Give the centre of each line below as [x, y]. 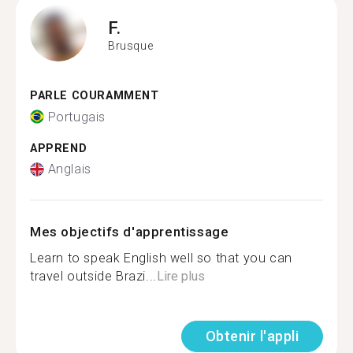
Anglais [69, 169]
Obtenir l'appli [252, 336]
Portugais [76, 117]
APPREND [59, 148]
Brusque [131, 45]
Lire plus [180, 276]
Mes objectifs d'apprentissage [130, 232]
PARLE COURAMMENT [95, 96]
